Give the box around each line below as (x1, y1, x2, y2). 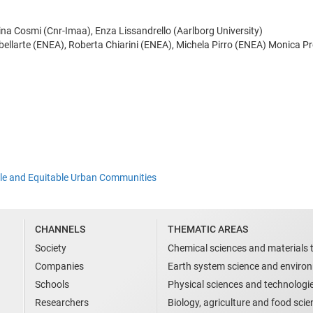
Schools (35, 278, 69, 290)
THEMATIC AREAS (168, 223, 248, 235)
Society (35, 242, 66, 254)
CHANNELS (35, 223, 85, 235)
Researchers (35, 296, 89, 308)
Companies (35, 260, 84, 272)
